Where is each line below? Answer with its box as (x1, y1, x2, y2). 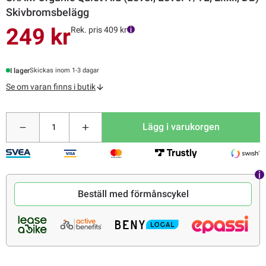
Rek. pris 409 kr (71, 24, 127, 34)
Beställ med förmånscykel (77, 188, 189, 200)
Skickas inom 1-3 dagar (30, 66, 100, 75)
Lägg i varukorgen (142, 121, 220, 133)
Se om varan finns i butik (6, 81, 96, 91)
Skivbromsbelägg (6, 5, 89, 18)
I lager (10, 66, 30, 75)
